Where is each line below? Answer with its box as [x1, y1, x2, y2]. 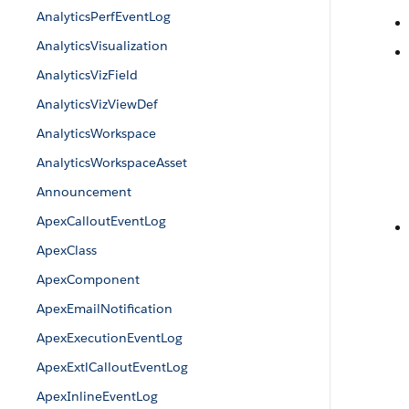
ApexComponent [37, 271, 140, 288]
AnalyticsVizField [37, 67, 138, 83]
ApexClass [37, 242, 97, 258]
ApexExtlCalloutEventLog [37, 359, 188, 375]
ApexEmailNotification [37, 300, 173, 317]
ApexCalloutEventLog [37, 213, 166, 229]
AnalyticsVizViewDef [37, 96, 158, 112]
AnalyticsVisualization [37, 37, 168, 54]
